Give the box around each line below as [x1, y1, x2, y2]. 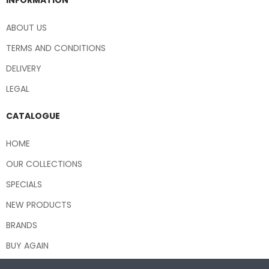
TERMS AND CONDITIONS [6, 41, 106, 54]
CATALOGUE [6, 109, 60, 122]
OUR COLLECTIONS [6, 157, 82, 170]
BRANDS [6, 219, 37, 231]
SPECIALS [6, 178, 42, 190]
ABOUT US [6, 21, 47, 34]
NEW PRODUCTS [6, 198, 71, 211]
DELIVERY [6, 62, 41, 74]
